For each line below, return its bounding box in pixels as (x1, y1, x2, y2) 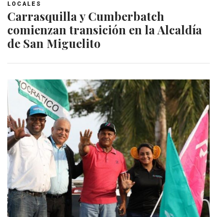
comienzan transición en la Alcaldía (7, 21, 202, 37)
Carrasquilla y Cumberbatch (7, 8, 164, 24)
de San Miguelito (7, 35, 101, 51)
